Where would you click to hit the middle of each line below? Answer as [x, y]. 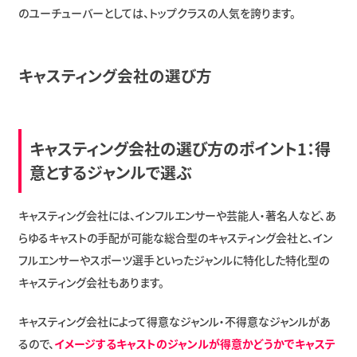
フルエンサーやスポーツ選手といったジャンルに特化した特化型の [173, 259]
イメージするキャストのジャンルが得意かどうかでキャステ [194, 343]
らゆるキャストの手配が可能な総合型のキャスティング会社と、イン [175, 237]
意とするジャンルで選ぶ [110, 172]
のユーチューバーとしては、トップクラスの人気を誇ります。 [157, 12]
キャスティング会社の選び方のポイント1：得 [180, 148]
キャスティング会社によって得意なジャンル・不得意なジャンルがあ [174, 321]
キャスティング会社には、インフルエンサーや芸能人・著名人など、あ [177, 215]
